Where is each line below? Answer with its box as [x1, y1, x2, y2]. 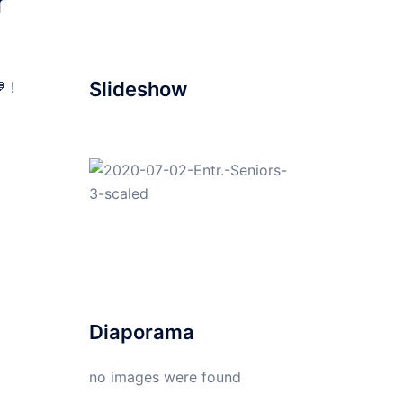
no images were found [88, 368, 241, 387]
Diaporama [88, 320, 194, 345]
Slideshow [88, 77, 187, 102]
